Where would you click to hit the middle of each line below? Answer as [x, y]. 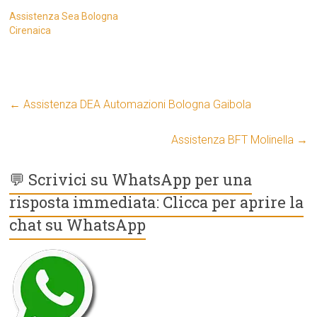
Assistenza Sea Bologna [64, 17]
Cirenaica [30, 31]
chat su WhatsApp [78, 225]
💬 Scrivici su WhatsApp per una [131, 180]
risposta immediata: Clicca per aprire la [157, 202]
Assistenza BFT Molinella [234, 140]
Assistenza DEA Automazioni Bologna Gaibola [136, 105]
